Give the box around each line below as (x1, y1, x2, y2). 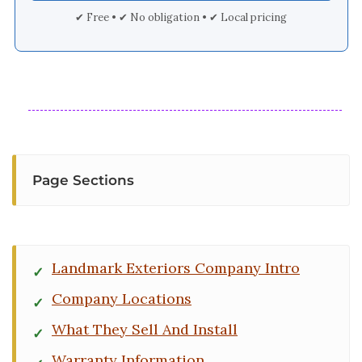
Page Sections (32, 172, 134, 188)
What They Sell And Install (52, 320, 238, 339)
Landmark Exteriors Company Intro (52, 259, 300, 277)
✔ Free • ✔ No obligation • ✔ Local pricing (75, 11, 287, 24)
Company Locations (52, 289, 192, 308)
